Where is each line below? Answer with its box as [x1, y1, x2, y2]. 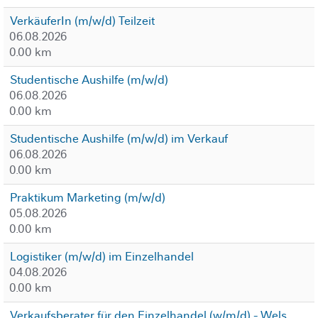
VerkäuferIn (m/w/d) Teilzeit [10, 13, 155, 28]
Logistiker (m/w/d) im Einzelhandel [10, 249, 194, 264]
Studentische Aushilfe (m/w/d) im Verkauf [10, 131, 228, 146]
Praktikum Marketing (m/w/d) [10, 190, 165, 205]
